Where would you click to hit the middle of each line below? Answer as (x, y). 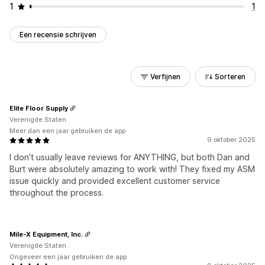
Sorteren (230, 77)
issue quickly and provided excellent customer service (115, 181)
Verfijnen (165, 77)
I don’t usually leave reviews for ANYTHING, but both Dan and (130, 157)
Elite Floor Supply (39, 108)
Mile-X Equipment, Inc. (46, 234)
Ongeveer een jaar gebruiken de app (68, 257)
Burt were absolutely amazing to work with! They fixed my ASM (132, 169)
